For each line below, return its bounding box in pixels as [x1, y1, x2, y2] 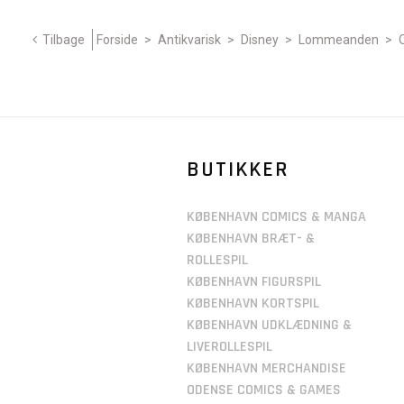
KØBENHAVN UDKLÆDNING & [187, 316, 352, 335]
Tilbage [42, 32, 85, 47]
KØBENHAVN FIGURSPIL [187, 272, 321, 291]
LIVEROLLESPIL [187, 337, 272, 356]
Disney [241, 32, 279, 47]
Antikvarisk [158, 32, 221, 47]
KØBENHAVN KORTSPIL [187, 294, 319, 313]
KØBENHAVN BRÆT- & [187, 229, 315, 248]
